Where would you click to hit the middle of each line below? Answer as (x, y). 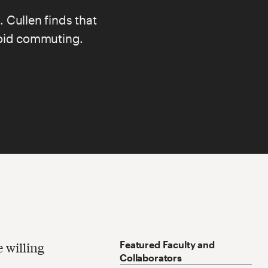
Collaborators (151, 257)
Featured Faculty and (167, 244)
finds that (71, 20)
